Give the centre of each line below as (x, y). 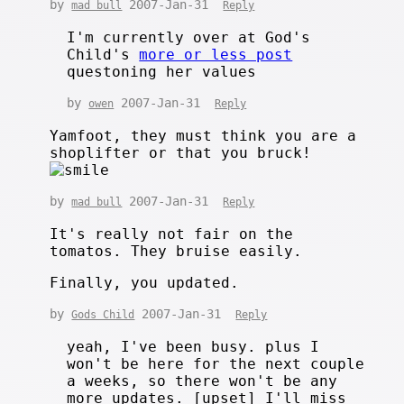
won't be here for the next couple (216, 363)
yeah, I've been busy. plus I (193, 346)
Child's (103, 54)
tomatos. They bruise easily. (176, 251)
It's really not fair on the (172, 234)
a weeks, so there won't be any (202, 381)
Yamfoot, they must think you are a (203, 135)
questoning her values (162, 71)
